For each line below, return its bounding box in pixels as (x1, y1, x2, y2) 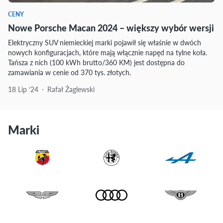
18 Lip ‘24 (8, 84, 38, 94)
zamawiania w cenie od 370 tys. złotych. (8, 67, 131, 77)
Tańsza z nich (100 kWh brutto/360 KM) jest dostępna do (8, 57, 185, 67)
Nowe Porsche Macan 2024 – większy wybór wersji (8, 21, 214, 34)
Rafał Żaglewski (47, 84, 95, 94)
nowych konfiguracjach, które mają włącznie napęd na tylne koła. (8, 47, 207, 57)
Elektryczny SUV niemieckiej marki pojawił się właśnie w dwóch (8, 37, 201, 47)
